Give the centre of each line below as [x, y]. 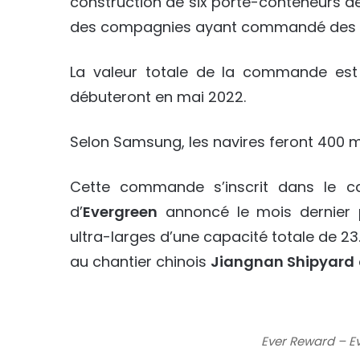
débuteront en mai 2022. [158, 97]
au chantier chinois [140, 262]
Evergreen [120, 212]
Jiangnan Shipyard [282, 262]
